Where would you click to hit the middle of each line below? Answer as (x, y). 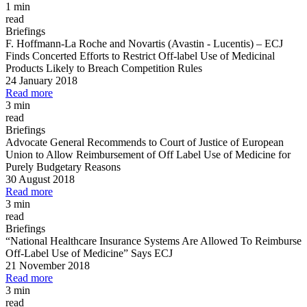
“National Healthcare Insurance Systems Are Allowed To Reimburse (153, 241)
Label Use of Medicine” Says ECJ (98, 254)
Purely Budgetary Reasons (63, 167)
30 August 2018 (40, 180)
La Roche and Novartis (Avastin (136, 44)
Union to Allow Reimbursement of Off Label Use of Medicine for (148, 155)
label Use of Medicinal (226, 56)
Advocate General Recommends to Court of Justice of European (145, 143)
